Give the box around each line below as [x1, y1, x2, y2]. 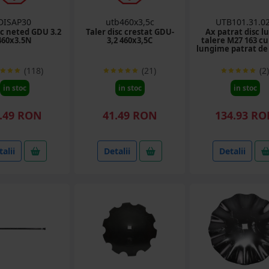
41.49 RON [102, 108, 157, 122]
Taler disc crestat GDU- [85, 26, 174, 37]
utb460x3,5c [105, 16, 154, 28]
